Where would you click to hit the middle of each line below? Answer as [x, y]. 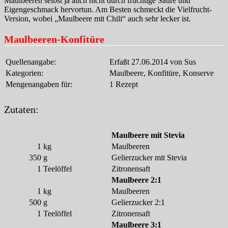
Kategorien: [24, 73]
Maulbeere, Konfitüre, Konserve [162, 73]
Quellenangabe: [31, 62]
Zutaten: [21, 110]
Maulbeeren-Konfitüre [54, 39]
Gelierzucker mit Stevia [149, 158]
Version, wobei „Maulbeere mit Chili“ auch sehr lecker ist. [97, 18]
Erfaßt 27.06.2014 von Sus [153, 62]
